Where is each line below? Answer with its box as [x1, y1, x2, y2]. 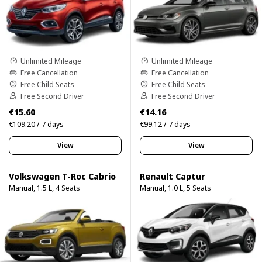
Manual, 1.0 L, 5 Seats [140, 182, 211, 193]
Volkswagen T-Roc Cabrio [9, 170, 116, 182]
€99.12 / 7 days [140, 118, 191, 129]
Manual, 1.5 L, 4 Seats [9, 182, 80, 193]
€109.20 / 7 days [9, 118, 64, 129]
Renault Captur [140, 170, 205, 182]
